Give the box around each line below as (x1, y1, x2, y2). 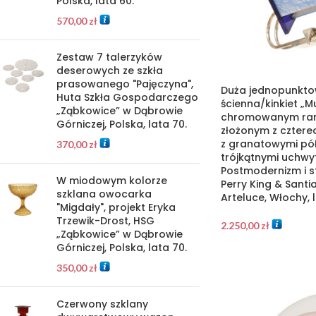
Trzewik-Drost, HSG (56, 214, 154, 228)
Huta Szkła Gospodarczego (56, 90, 198, 104)
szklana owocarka (56, 187, 152, 201)
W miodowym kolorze (56, 174, 167, 188)
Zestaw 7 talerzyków (56, 50, 162, 64)
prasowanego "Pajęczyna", (56, 77, 193, 91)
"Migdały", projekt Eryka (56, 200, 176, 214)
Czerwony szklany (56, 297, 148, 311)
